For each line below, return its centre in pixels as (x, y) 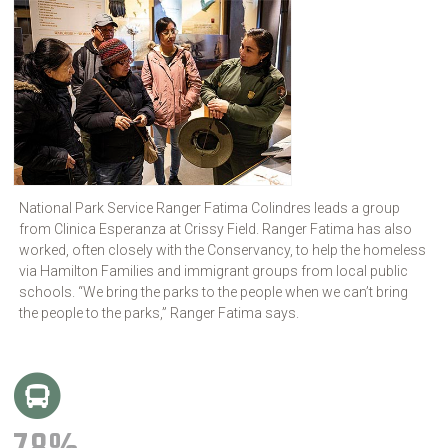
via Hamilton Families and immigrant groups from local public (214, 271)
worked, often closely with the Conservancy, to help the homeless (223, 250)
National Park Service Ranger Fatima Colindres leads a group (210, 208)
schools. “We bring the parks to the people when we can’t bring (214, 292)
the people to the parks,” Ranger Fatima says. (159, 313)
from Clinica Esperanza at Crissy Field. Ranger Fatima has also (216, 229)
